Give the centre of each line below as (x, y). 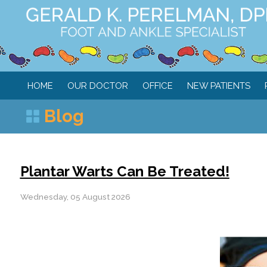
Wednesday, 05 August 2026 (75, 197)
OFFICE (157, 86)
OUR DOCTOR (97, 86)
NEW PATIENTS (218, 86)
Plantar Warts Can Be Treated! (125, 172)
